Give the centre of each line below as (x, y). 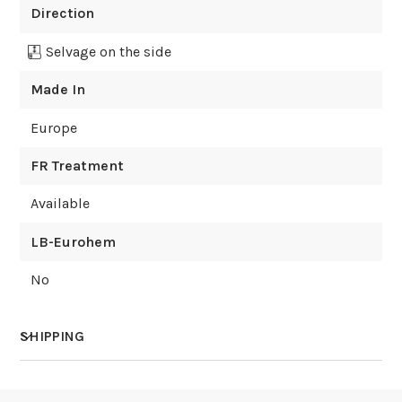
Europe (53, 127)
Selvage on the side (108, 51)
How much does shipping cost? (127, 386)
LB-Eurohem (73, 241)
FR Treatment (77, 165)
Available (60, 204)
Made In (57, 90)
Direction (62, 13)
